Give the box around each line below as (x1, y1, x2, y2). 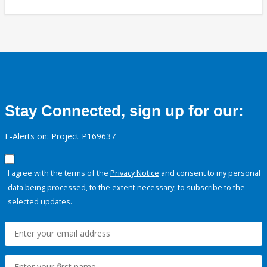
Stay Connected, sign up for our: (5, 102, 244, 120)
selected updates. (8, 196, 72, 207)
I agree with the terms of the (8, 167, 110, 179)
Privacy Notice (110, 167, 159, 179)
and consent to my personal (159, 167, 260, 179)
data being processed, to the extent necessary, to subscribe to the (8, 182, 245, 193)
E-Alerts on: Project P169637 (5, 131, 116, 142)
